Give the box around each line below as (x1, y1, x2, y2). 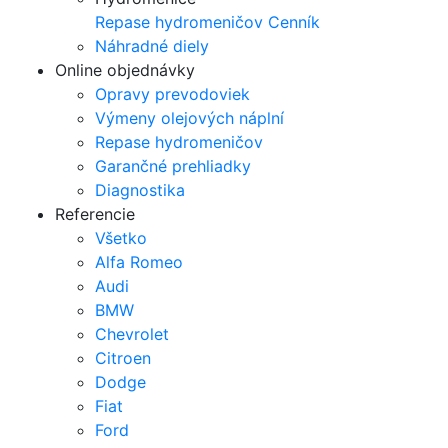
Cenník (268, 11, 320, 32)
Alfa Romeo (95, 251, 183, 272)
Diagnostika (95, 179, 185, 200)
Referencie (55, 203, 135, 224)
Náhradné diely (95, 35, 209, 56)
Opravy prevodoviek (95, 83, 250, 104)
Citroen (95, 347, 151, 368)
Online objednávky (55, 59, 195, 80)
